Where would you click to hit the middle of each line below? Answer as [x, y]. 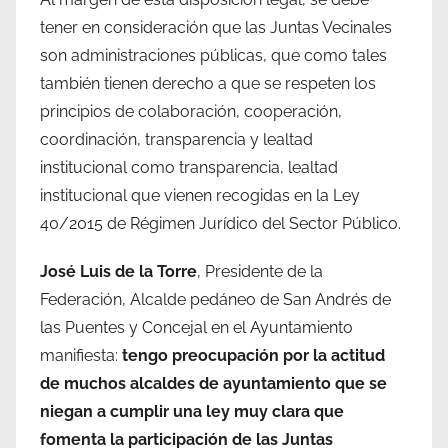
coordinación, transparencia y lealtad [176, 139]
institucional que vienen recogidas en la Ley [200, 195]
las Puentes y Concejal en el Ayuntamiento [196, 327]
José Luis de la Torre [118, 271]
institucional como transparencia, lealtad [189, 167]
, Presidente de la [260, 271]
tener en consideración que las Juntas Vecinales [216, 27]
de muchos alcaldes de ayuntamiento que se [213, 383]
